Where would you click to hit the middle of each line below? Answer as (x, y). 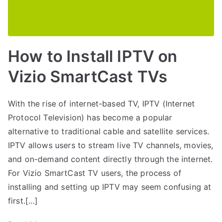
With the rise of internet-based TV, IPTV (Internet (102, 103)
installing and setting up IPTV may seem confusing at (110, 187)
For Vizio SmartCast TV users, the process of (95, 173)
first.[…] (23, 200)
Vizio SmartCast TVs (88, 76)
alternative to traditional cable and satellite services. (109, 131)
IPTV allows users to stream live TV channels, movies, (111, 145)
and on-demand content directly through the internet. (111, 159)
